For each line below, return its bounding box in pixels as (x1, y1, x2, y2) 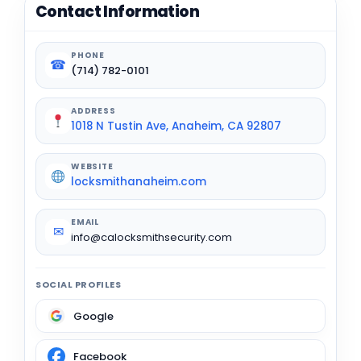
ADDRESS (71, 105, 116, 118)
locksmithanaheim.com (71, 174, 206, 190)
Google (73, 308, 114, 324)
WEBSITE (71, 160, 114, 173)
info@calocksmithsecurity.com (71, 230, 232, 246)
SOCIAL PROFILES (35, 278, 122, 292)
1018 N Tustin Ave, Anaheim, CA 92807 (71, 118, 281, 135)
